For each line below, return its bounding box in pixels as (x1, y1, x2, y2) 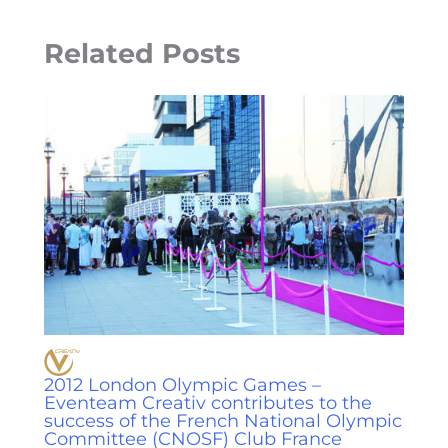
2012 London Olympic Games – (44, 373, 322, 397)
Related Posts (44, 37, 241, 71)
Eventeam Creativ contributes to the (44, 391, 373, 415)
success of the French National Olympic (44, 409, 403, 433)
